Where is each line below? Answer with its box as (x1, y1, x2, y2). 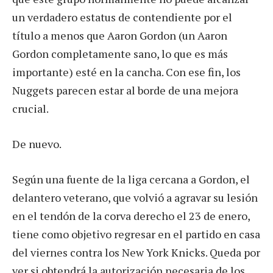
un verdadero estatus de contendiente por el (12, 10, 232, 25)
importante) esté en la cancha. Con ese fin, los (12, 65, 241, 80)
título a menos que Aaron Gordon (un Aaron (12, 28, 227, 43)
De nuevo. (12, 136, 62, 152)
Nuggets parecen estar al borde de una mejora (12, 83, 238, 98)
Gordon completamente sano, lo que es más (12, 46, 228, 62)
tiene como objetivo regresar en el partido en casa (12, 226, 260, 241)
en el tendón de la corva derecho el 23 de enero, (12, 208, 250, 223)
